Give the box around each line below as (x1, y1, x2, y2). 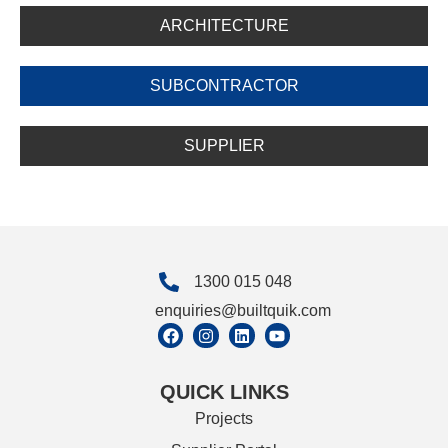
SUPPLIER (183, 136, 265, 154)
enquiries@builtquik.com (154, 301, 331, 319)
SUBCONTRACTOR (149, 76, 299, 94)
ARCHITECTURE (159, 16, 289, 34)
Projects (195, 409, 253, 427)
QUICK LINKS (159, 380, 289, 403)
